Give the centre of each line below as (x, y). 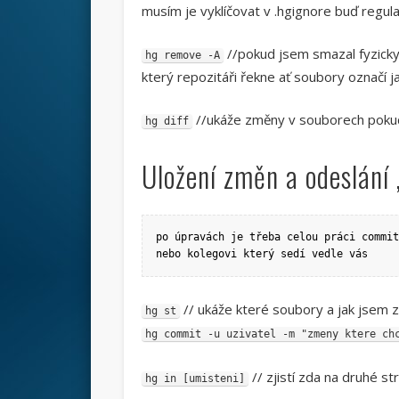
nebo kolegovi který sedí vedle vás (261, 253)
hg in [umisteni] (195, 378)
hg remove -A (182, 55)
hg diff (167, 121)
